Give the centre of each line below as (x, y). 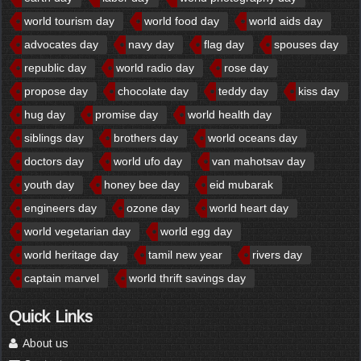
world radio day (155, 67)
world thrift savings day (187, 278)
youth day (49, 184)
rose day (246, 67)
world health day (230, 114)
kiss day (319, 91)
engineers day (60, 207)
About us (44, 343)
